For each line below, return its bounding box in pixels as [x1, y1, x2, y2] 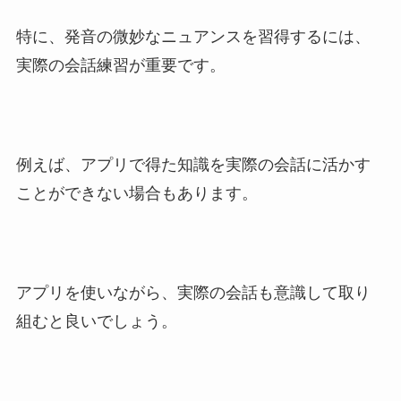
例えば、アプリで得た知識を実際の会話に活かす [15, 156, 371, 175]
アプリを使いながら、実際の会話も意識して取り [15, 284, 371, 303]
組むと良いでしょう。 [15, 312, 177, 331]
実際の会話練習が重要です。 [15, 56, 226, 75]
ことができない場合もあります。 [15, 184, 258, 203]
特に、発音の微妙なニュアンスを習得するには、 [15, 28, 371, 47]
